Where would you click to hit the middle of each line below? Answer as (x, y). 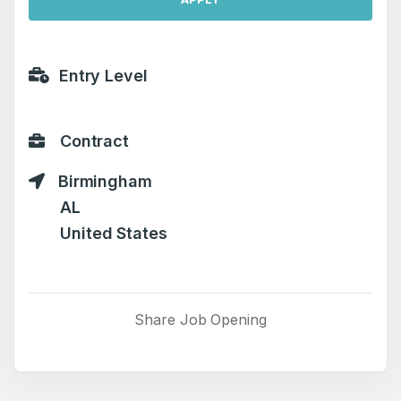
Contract (92, 141)
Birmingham (102, 181)
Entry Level (101, 76)
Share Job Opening (200, 320)
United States (114, 233)
